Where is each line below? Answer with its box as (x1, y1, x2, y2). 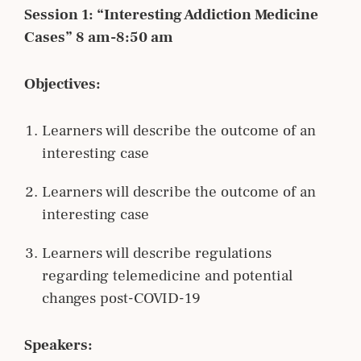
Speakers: (24, 334, 93, 355)
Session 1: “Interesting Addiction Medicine (24, 4, 318, 24)
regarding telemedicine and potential (42, 265, 293, 285)
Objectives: (24, 73, 101, 93)
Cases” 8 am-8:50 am (24, 27, 173, 47)
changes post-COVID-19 (42, 288, 201, 308)
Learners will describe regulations (42, 243, 272, 263)
